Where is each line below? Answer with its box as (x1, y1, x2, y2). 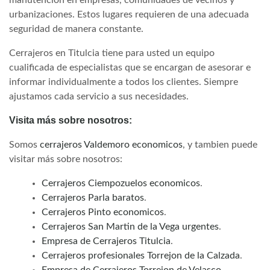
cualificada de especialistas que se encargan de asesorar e (9, 62, 251, 72)
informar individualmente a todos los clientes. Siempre (9, 77, 238, 87)
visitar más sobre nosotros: (9, 154, 122, 164)
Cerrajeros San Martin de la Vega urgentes (42, 221, 219, 231)
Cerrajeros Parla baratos (42, 192, 144, 202)
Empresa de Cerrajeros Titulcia (42, 236, 171, 246)
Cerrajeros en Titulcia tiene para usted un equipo (9, 48, 215, 58)
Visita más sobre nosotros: (9, 115, 132, 125)
